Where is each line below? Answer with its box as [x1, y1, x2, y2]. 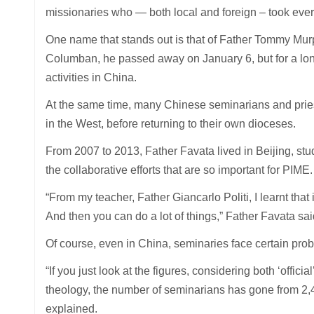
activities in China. [45, 71, 137, 83]
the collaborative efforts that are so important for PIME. [45, 163, 313, 176]
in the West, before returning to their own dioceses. [45, 117, 296, 130]
